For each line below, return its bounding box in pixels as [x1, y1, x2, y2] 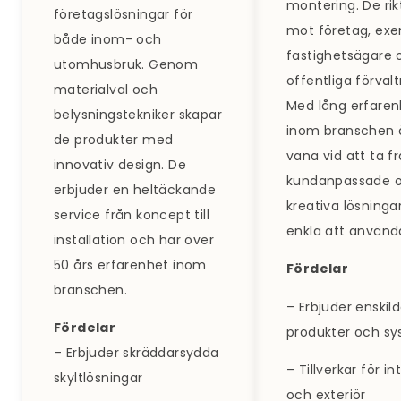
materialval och [54, 80, 158, 98]
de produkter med [54, 130, 174, 149]
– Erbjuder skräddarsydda [54, 344, 219, 363]
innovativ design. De [54, 155, 186, 174]
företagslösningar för [54, 4, 193, 23]
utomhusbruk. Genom [54, 55, 199, 73]
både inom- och [54, 30, 162, 48]
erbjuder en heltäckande [54, 180, 217, 199]
